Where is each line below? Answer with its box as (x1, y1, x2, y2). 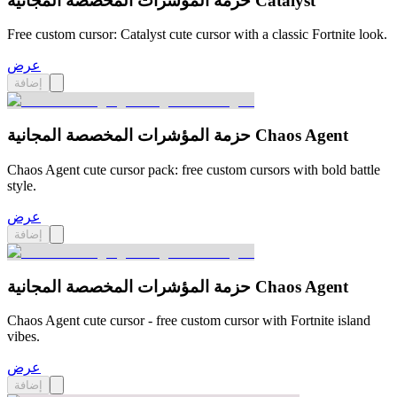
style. (7, 177, 36, 193)
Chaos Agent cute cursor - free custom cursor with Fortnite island (7, 313, 370, 329)
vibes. (7, 329, 40, 345)
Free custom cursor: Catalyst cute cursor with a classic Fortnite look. (7, 27, 387, 43)
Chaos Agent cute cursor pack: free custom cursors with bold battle (7, 161, 380, 177)
